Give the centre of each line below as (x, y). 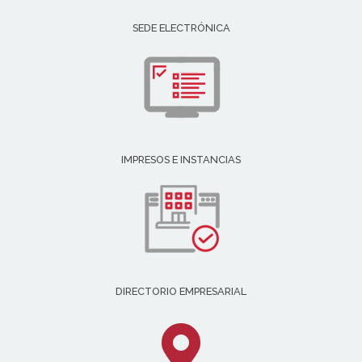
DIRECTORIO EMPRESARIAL (181, 292)
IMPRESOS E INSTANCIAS (181, 159)
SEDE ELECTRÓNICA (181, 27)
